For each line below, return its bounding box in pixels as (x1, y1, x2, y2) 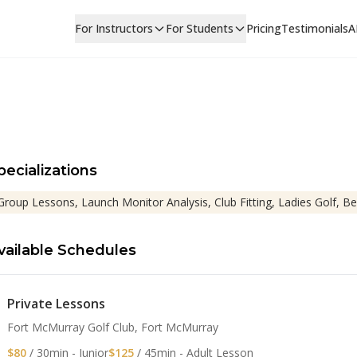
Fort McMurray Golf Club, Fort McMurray (7, 320, 218, 335)
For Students (165, 21, 233, 36)
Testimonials (280, 21, 348, 36)
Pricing (245, 21, 281, 36)
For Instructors (74, 21, 153, 36)
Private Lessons (7, 295, 105, 312)
